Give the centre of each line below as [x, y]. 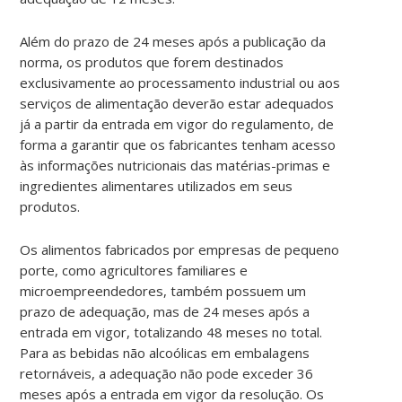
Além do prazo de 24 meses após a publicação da [173, 41]
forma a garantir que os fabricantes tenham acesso [178, 144]
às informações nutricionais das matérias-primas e [175, 165]
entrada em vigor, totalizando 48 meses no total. [171, 332]
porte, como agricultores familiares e [134, 270]
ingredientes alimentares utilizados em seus [157, 185]
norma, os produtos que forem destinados [152, 61]
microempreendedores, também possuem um [163, 290]
